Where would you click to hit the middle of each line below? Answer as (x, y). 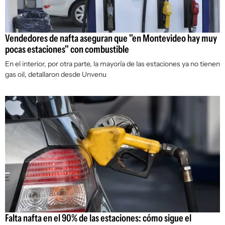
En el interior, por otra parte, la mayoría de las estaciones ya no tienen (113, 64)
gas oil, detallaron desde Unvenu (56, 75)
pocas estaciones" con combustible (67, 49)
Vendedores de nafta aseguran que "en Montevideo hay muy (111, 38)
